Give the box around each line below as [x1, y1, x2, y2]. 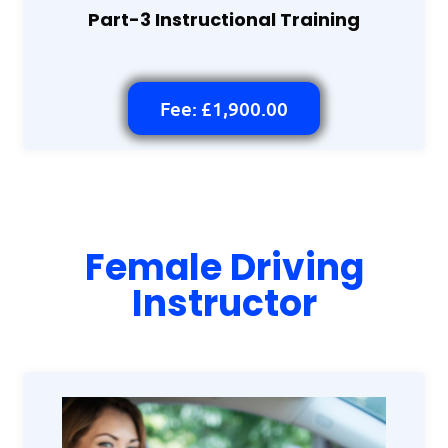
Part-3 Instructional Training [88, 6, 360, 32]
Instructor [131, 277, 317, 329]
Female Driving [84, 241, 364, 293]
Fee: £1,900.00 [160, 95, 288, 121]
